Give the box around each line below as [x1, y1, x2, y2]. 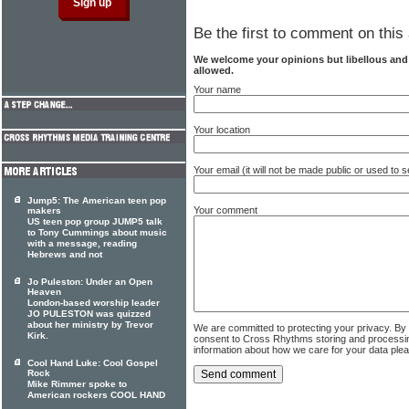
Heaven [27, 287, 61, 298]
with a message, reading [27, 238, 137, 249]
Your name [194, 83, 241, 95]
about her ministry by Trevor [27, 320, 153, 330]
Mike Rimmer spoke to [27, 379, 127, 390]
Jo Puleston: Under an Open [27, 277, 152, 287]
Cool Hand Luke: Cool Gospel [27, 358, 158, 368]
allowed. [194, 64, 234, 76]
